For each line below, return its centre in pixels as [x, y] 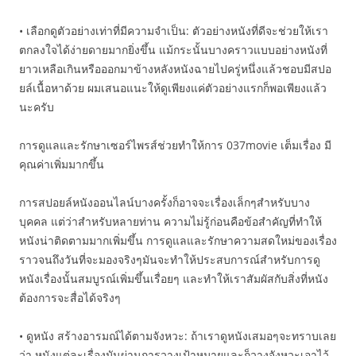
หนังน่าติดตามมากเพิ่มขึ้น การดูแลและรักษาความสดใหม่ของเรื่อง [178, 240]
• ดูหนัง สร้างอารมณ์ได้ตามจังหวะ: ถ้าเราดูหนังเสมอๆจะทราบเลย [178, 336]
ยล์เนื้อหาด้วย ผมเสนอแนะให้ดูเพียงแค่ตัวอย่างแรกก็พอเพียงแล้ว [173, 88]
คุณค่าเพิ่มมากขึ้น [62, 164]
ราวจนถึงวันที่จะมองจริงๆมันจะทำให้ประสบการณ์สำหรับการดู [170, 259]
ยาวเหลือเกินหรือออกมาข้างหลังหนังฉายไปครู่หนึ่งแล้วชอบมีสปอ [175, 69]
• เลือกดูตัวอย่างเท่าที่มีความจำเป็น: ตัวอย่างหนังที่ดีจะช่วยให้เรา [174, 31]
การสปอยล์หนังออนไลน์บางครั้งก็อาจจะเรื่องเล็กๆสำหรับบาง [164, 202]
